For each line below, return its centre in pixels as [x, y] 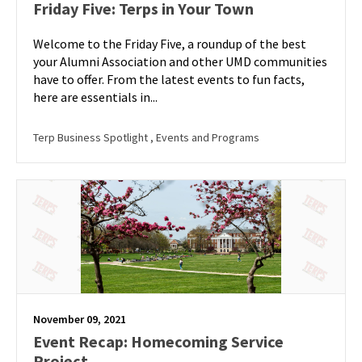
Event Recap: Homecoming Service [158, 341]
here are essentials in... [95, 97]
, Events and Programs [205, 137]
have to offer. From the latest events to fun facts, [169, 79]
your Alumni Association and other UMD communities [180, 61]
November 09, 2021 [80, 319]
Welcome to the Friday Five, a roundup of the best [170, 44]
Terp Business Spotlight [92, 137]
